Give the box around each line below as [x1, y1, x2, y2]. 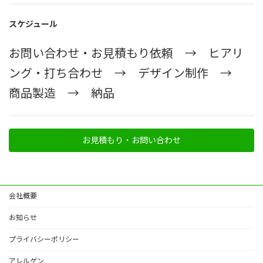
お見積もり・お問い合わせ [82, 135, 181, 146]
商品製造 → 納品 [9, 85, 114, 100]
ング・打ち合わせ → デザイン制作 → [9, 65, 244, 80]
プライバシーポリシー [9, 234, 79, 244]
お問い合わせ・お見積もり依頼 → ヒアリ [9, 45, 244, 60]
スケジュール [9, 18, 58, 29]
